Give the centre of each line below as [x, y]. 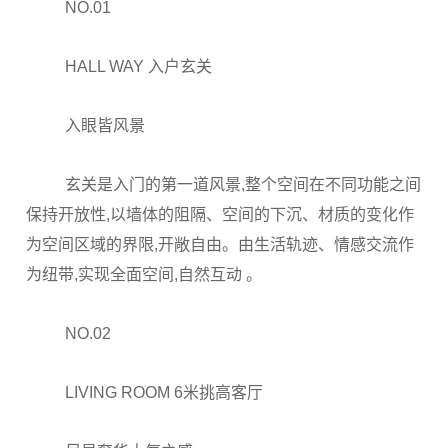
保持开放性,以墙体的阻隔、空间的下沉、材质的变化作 [220, 214]
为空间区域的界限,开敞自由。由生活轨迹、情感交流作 [220, 244]
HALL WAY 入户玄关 [139, 66]
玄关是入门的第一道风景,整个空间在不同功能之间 [243, 184]
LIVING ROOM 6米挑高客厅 [164, 392]
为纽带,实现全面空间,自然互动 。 [144, 274]
